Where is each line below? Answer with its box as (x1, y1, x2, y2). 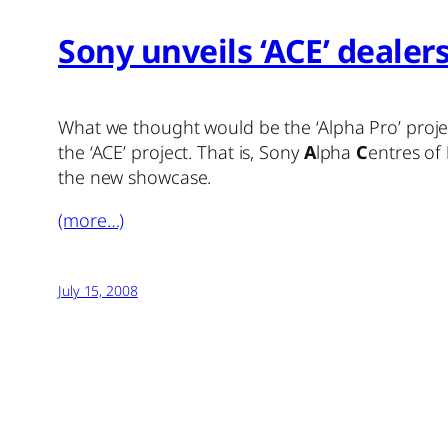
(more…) (58, 207, 125, 232)
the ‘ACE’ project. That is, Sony (58, 139, 304, 164)
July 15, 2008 (58, 280, 138, 300)
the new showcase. (58, 164, 212, 189)
